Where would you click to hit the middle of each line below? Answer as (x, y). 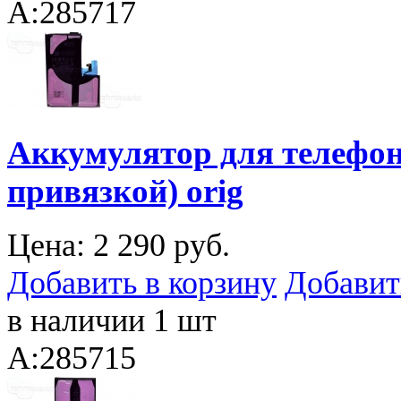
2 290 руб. (162, 246)
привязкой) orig (125, 191)
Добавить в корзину (142, 283)
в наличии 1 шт (112, 321)
